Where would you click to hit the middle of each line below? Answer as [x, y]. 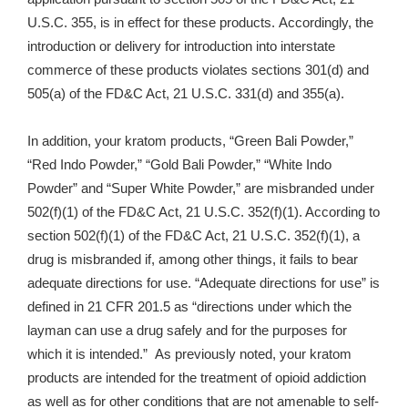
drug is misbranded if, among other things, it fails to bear [193, 260]
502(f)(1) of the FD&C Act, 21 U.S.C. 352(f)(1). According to [204, 213]
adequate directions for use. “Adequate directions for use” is [204, 284]
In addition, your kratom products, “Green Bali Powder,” [190, 142]
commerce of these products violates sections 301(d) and [198, 71]
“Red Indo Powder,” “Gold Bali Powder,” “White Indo [179, 165]
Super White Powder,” [176, 189]
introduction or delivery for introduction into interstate [181, 47]
